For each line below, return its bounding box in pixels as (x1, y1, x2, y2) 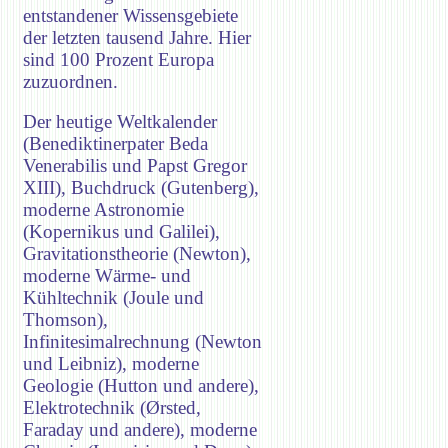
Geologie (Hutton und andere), (23, 375, 259, 397)
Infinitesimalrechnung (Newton (23, 331, 262, 353)
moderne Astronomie (23, 199, 184, 221)
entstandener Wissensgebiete (23, 4, 238, 26)
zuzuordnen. (23, 70, 118, 92)
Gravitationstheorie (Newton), (23, 243, 251, 265)
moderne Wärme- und (23, 265, 191, 287)
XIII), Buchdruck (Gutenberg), (23, 177, 259, 199)
